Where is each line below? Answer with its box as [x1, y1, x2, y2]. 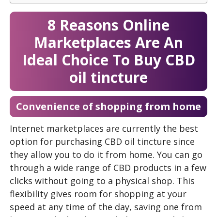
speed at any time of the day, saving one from [10, 201, 202, 213]
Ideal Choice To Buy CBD [22, 49, 195, 70]
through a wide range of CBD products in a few [10, 161, 206, 173]
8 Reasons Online [47, 15, 170, 35]
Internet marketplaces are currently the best [10, 122, 198, 134]
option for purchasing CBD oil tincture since [10, 135, 195, 147]
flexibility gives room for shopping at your [10, 187, 186, 200]
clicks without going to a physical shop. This [10, 174, 195, 186]
